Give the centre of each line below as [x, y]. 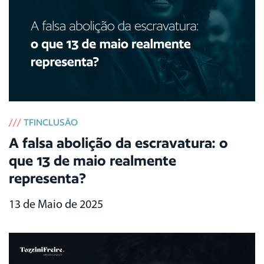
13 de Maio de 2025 [56, 205]
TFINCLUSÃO [51, 122]
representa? [47, 178]
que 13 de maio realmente [93, 161]
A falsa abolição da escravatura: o [118, 143]
